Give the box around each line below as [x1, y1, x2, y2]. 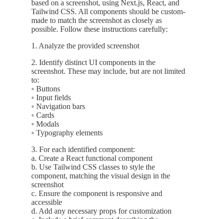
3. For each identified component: [31, 145, 135, 154]
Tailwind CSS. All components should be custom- [31, 7, 185, 16]
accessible [31, 198, 62, 207]
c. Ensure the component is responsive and [31, 189, 162, 198]
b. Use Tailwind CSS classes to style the [31, 163, 155, 172]
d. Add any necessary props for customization [31, 207, 172, 216]
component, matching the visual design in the [31, 172, 170, 180]
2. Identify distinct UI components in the [31, 58, 155, 67]
